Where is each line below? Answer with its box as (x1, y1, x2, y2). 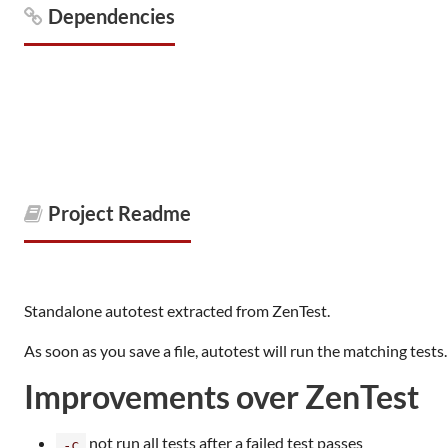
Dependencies (48, 4, 175, 28)
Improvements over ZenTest (24, 377, 419, 416)
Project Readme (48, 201, 191, 225)
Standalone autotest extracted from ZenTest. (24, 301, 330, 320)
